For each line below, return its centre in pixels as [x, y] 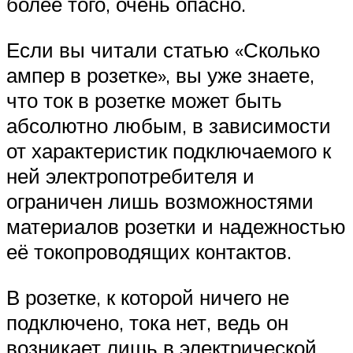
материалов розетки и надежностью [176, 227]
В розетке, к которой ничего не [148, 297]
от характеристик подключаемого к [169, 151]
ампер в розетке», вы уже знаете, [160, 75]
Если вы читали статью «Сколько [163, 50]
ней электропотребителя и [130, 176]
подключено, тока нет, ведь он [147, 322]
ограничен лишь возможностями [160, 201]
